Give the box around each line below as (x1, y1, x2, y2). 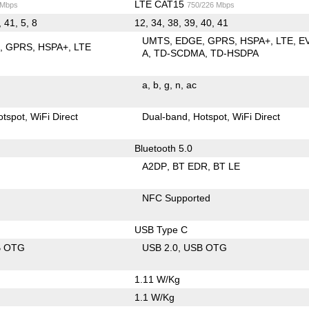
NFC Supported (142, 192, 211, 203)
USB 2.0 (142, 241, 179, 253)
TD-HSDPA (210, 47, 259, 59)
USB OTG (183, 241, 228, 253)
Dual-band (142, 110, 188, 122)
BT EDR (172, 160, 208, 172)
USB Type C (134, 223, 188, 235)
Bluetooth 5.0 (134, 142, 192, 154)
